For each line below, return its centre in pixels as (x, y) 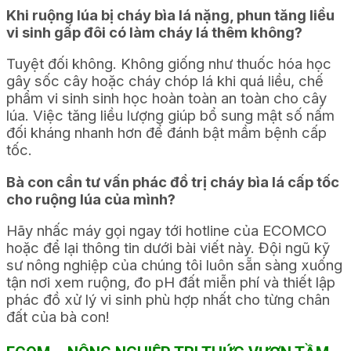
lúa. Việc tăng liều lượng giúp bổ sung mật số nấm (170, 116)
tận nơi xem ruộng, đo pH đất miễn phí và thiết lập (171, 282)
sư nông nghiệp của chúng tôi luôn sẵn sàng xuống (174, 265)
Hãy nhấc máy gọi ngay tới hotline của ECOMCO (166, 231)
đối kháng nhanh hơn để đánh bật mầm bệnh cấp (166, 133)
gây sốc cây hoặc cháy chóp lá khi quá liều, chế (165, 81)
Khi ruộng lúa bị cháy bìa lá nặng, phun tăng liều (170, 15)
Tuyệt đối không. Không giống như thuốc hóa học (169, 64)
